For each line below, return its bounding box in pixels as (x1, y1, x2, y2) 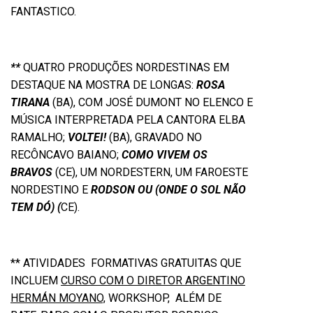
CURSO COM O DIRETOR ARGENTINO (61, 274, 245, 287)
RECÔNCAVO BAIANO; (10, 148, 119, 161)
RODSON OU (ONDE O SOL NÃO (91, 183, 246, 196)
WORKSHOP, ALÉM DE (105, 291, 221, 305)
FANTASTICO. (10, 5, 76, 18)
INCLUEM (10, 274, 61, 287)
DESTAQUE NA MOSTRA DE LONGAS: (10, 78, 196, 92)
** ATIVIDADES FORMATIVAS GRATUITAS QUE (10, 256, 241, 270)
